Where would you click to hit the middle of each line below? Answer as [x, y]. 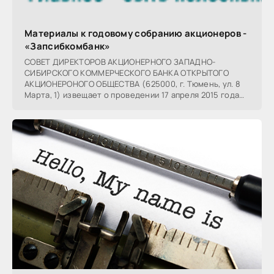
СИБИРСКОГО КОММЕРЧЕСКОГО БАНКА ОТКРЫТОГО [127, 72]
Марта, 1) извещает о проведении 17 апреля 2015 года [132, 94]
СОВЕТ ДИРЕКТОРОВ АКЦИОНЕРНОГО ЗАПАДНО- [120, 61]
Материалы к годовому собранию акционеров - [136, 33]
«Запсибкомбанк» [68, 46]
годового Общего [60, 106]
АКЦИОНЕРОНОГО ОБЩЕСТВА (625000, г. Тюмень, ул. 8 [133, 83]
